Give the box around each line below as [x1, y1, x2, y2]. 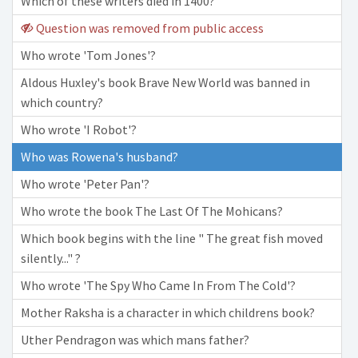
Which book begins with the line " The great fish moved [21, 230, 323, 246]
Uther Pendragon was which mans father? [21, 332, 249, 348]
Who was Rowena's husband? [21, 149, 178, 165]
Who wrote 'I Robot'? [21, 121, 137, 137]
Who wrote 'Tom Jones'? [21, 47, 156, 63]
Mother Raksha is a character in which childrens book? [21, 304, 315, 320]
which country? [21, 94, 103, 110]
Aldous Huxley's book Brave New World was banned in [21, 74, 310, 90]
